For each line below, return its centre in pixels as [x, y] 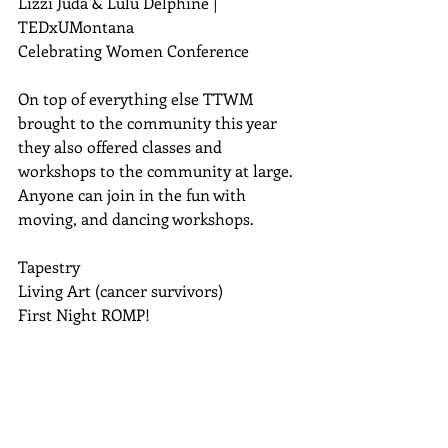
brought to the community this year [149, 122]
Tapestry [51, 266]
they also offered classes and [122, 146]
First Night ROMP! [86, 314]
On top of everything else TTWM [137, 98]
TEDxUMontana [78, 26]
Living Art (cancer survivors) [124, 290]
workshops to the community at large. [157, 170]
